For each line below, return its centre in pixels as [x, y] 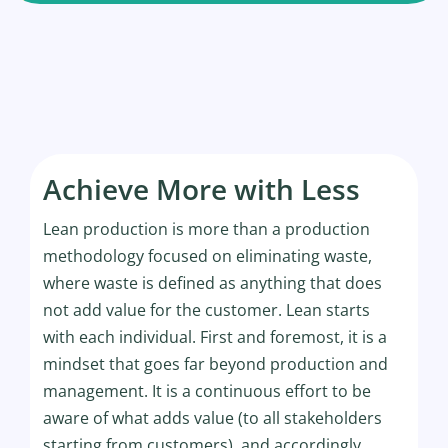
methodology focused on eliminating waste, [208, 255]
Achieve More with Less [202, 188]
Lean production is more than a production [207, 228]
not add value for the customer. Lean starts [207, 309]
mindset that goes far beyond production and [216, 363]
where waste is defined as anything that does [213, 282]
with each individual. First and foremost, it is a [215, 336]
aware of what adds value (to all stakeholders [213, 417]
